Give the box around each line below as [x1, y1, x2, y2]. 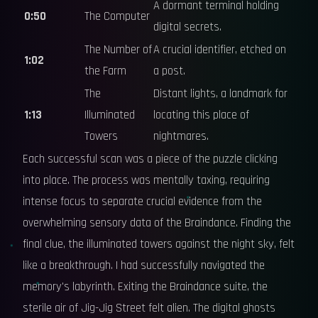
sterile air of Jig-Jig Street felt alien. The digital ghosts [23, 300, 275, 316]
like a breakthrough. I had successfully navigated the [23, 258, 265, 273]
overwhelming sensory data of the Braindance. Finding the [23, 215, 291, 231]
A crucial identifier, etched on [153, 42, 286, 57]
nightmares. [153, 128, 209, 144]
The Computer [84, 9, 150, 24]
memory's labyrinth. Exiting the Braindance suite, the [23, 279, 268, 295]
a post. [153, 63, 185, 79]
